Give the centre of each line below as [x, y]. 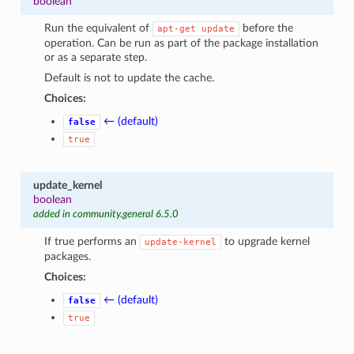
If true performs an [92, 241]
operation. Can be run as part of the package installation [182, 43]
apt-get [177, 28]
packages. [68, 256]
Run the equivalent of [99, 28]
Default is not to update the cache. [130, 77]
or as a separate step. [96, 57]
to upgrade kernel [266, 241]
